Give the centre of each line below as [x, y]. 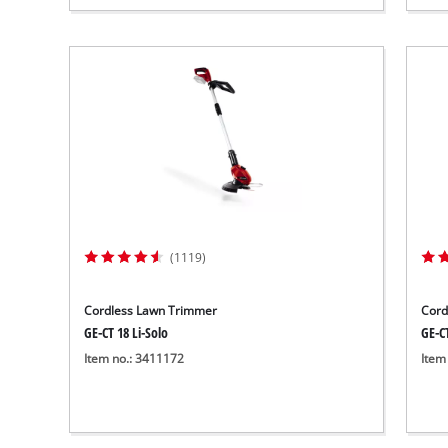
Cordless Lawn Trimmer [151, 310]
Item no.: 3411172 [134, 358]
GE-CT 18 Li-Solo [126, 332]
